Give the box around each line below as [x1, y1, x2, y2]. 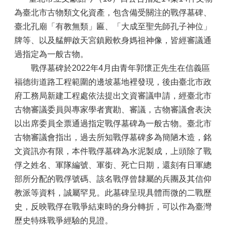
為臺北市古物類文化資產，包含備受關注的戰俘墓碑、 [14, 8, 212, 17]
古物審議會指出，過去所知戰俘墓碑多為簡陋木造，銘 [14, 133, 212, 142]
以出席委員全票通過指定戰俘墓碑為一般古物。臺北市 [14, 119, 212, 128]
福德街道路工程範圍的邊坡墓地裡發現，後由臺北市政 [14, 78, 212, 86]
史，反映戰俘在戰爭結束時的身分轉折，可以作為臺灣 [14, 202, 212, 211]
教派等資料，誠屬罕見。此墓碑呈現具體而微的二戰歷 [14, 188, 212, 197]
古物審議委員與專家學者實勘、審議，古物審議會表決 [14, 105, 212, 114]
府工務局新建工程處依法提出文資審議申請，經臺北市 [14, 91, 212, 100]
